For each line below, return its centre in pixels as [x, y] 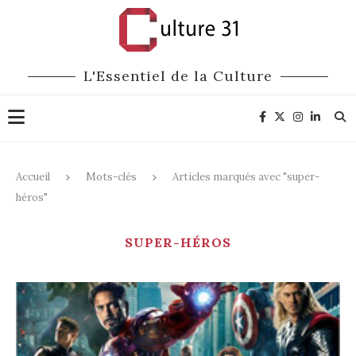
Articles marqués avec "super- [246, 177]
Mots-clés [111, 177]
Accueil [33, 177]
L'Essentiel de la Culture [178, 76]
